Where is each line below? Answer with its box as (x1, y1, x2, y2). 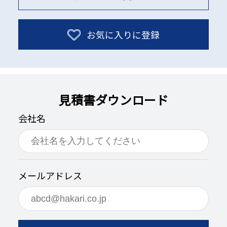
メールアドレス (18, 169, 82, 182)
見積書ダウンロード (59, 90, 168, 108)
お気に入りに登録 (86, 28, 160, 42)
